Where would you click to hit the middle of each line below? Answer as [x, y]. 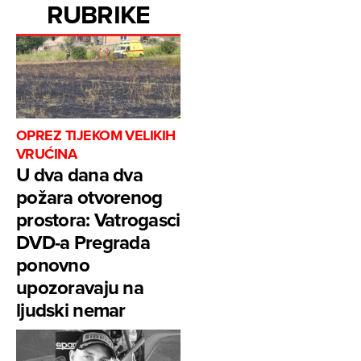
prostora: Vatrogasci [98, 220]
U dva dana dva [79, 175]
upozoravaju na [80, 288]
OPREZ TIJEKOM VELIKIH [96, 136]
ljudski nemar [71, 310]
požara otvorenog [89, 197]
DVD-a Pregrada [83, 243]
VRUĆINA [47, 154]
